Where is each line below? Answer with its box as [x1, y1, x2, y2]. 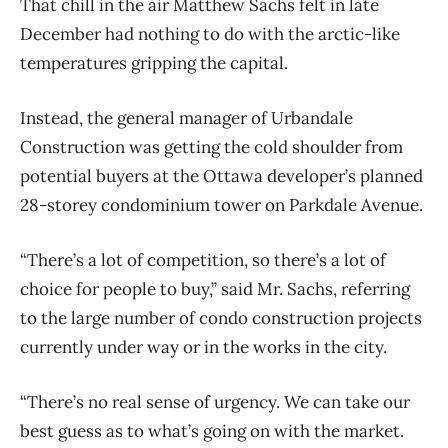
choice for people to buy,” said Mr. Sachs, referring [20, 278, 410, 301]
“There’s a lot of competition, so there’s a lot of [20, 249, 386, 272]
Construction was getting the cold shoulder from [20, 136, 403, 159]
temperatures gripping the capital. [20, 52, 288, 75]
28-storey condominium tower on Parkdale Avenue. [20, 194, 423, 217]
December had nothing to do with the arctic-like [20, 23, 400, 46]
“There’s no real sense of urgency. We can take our [20, 391, 410, 414]
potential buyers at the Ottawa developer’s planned [20, 165, 423, 188]
